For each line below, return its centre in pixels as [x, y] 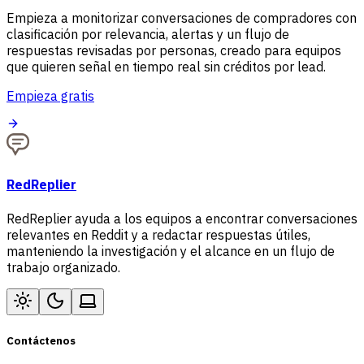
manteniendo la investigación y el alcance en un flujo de [171, 251]
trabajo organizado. [63, 267]
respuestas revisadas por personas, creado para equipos [174, 51]
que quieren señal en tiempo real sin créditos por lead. [166, 67]
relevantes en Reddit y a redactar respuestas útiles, [158, 234]
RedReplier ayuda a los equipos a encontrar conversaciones [182, 218]
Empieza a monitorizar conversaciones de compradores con [182, 18]
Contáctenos [41, 340]
